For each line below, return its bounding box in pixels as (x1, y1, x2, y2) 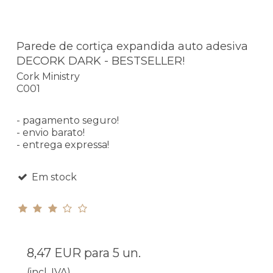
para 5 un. (81, 246, 141, 261)
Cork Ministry (16, 71, 80, 83)
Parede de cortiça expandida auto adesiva (16, 39, 248, 53)
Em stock (29, 171, 77, 183)
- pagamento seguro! (16, 115, 119, 127)
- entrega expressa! (16, 139, 109, 151)
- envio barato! (16, 127, 85, 139)
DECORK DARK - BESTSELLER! (16, 54, 185, 68)
